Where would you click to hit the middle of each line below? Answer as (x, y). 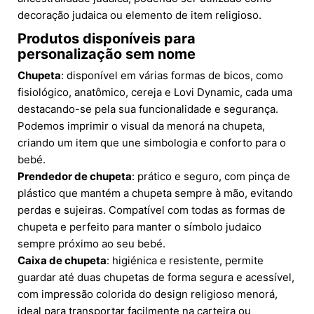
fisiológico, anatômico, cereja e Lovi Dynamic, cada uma (155, 93)
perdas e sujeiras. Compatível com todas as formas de (151, 210)
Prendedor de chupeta (75, 177)
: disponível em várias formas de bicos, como (172, 76)
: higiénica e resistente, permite (185, 261)
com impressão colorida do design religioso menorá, (148, 294)
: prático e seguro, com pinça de (211, 177)
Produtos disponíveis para (107, 39)
